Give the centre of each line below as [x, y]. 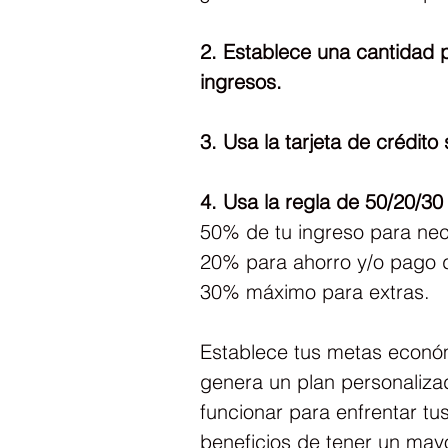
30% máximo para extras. [315, 291]
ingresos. [241, 81]
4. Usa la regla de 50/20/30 [321, 201]
